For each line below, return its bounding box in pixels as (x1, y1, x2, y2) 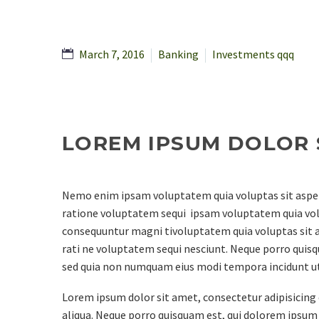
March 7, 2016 (79, 47, 145, 61)
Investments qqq (212, 47, 294, 61)
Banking (158, 47, 199, 61)
